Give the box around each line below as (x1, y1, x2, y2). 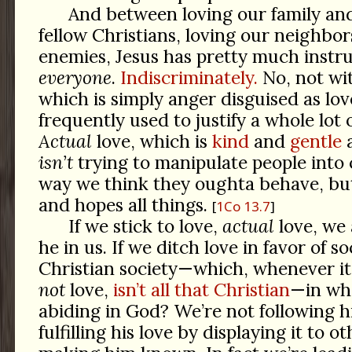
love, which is (91, 130, 212, 153)
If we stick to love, (68, 214, 222, 238)
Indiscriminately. (119, 66, 258, 90)
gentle (289, 130, 342, 153)
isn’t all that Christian (112, 278, 290, 302)
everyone (38, 66, 112, 90)
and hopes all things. (38, 193, 212, 217)
